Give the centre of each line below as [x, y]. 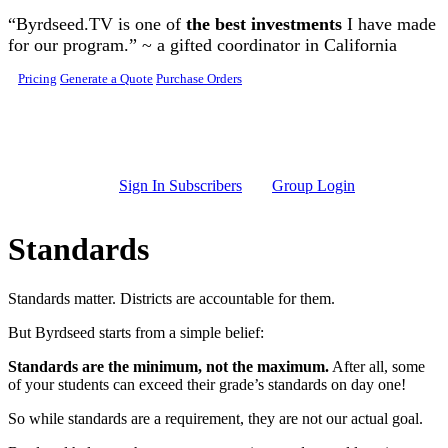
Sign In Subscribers [180, 185]
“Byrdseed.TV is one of [97, 24]
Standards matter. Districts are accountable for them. [171, 298]
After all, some [377, 366]
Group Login [313, 185]
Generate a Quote [106, 79]
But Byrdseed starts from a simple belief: [136, 332]
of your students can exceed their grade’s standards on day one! [207, 384]
